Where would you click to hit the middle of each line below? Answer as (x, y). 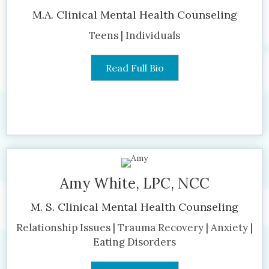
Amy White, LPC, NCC (134, 183)
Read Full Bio (134, 68)
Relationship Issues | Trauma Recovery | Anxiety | (134, 227)
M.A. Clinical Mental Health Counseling (134, 14)
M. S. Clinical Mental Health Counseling (134, 207)
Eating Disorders (134, 242)
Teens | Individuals (134, 35)
